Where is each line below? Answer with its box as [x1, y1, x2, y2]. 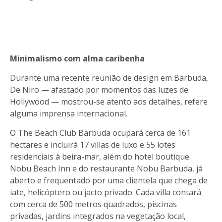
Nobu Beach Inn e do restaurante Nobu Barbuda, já [10, 163, 203, 174]
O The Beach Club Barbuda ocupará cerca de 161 [10, 127, 191, 138]
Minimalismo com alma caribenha [10, 53, 145, 64]
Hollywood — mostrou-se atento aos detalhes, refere [10, 96, 208, 107]
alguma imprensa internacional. [10, 108, 127, 119]
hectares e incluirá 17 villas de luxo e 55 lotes [10, 139, 175, 150]
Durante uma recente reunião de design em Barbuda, [10, 72, 208, 83]
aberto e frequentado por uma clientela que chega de [10, 174, 208, 186]
